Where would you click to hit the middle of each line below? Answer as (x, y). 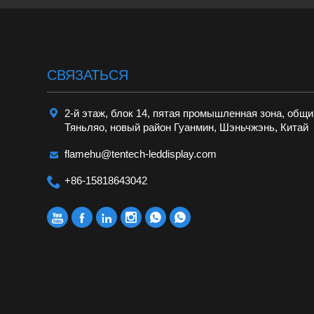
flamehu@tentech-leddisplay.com (141, 154)
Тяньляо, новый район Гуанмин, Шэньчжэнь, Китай (187, 128)
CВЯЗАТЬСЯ (88, 75)
